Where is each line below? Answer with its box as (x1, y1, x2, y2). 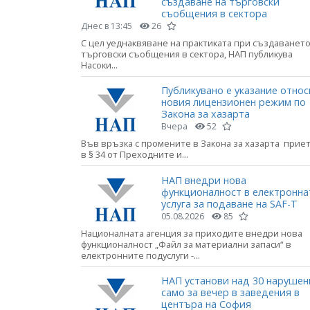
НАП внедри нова (161, 173, 246, 187)
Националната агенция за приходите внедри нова (81, 226, 302, 239)
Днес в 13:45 (81, 20, 132, 33)
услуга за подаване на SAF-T (161, 197, 298, 210)
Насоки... (81, 59, 118, 72)
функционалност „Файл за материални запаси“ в (81, 237, 291, 250)
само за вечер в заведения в (161, 285, 300, 299)
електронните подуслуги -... (81, 248, 200, 262)
